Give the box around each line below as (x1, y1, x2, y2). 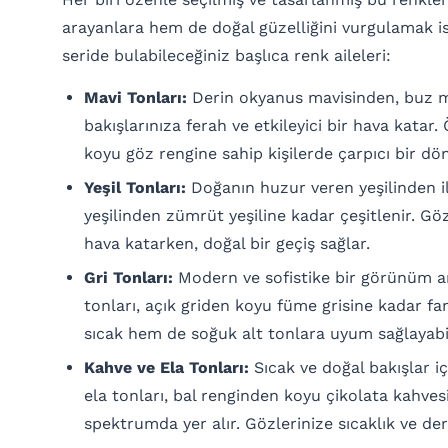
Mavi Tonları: (84, 88, 187, 108)
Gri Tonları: (84, 268, 173, 288)
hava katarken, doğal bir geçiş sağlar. (84, 234, 370, 254)
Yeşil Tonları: (84, 178, 186, 198)
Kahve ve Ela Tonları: (84, 358, 249, 378)
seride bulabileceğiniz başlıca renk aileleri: (62, 46, 391, 66)
